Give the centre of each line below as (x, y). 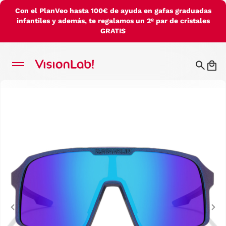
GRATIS (113, 31)
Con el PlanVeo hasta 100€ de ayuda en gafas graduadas (113, 11)
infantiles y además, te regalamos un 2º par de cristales (113, 21)
